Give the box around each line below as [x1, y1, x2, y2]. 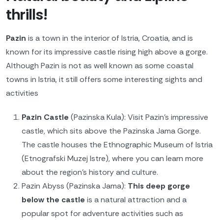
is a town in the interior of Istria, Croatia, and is [26, 32, 193, 43]
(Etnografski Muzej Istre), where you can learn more [22, 153, 203, 164]
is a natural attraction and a [85, 194, 187, 205]
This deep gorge [128, 181, 190, 192]
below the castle [22, 194, 85, 205]
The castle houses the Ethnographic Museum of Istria [22, 139, 213, 150]
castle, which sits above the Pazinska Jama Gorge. [22, 126, 201, 137]
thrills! [6, 3, 48, 25]
